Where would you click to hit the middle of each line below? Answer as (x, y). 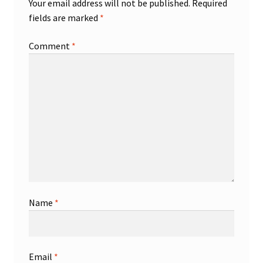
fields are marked (64, 17)
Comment (50, 45)
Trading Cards (41, 59)
